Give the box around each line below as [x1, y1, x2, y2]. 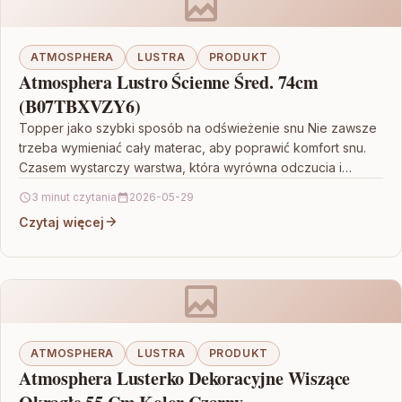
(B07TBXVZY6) [19, 92, 141, 119]
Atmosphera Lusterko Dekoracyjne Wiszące [19, 364, 351, 391]
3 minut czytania [31, 189, 117, 204]
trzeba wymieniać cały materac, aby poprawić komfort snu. [19, 139, 366, 155]
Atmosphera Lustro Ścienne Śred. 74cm [19, 68, 319, 95]
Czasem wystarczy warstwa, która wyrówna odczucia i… [19, 159, 352, 175]
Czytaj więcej [19, 214, 104, 230]
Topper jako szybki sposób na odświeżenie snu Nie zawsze [19, 119, 377, 135]
